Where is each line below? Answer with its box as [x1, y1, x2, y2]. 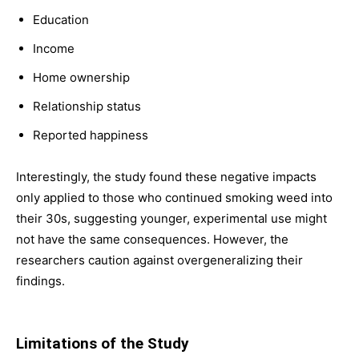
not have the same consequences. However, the [16, 232, 288, 247]
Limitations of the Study [16, 334, 189, 353]
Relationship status [33, 99, 141, 114]
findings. [16, 273, 65, 288]
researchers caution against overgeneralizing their [16, 252, 303, 268]
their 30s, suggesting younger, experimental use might [16, 211, 327, 226]
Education [33, 12, 89, 27]
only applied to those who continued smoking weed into [16, 190, 333, 205]
